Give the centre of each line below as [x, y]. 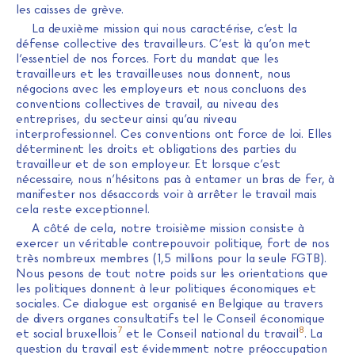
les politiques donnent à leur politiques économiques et [166, 288]
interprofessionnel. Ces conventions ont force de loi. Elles [174, 134]
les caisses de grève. [70, 9]
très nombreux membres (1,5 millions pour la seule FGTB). [171, 258]
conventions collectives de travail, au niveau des [147, 103]
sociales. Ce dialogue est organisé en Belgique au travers [170, 303]
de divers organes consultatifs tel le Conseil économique [170, 318]
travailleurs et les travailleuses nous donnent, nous [154, 73]
